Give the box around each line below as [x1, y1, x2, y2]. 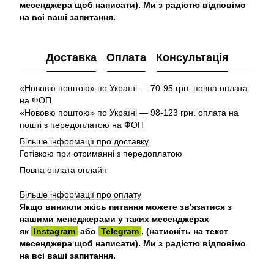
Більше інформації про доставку [20, 136, 149, 146]
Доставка [45, 51, 97, 64]
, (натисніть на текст [141, 226, 228, 236]
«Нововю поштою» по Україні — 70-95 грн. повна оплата [20, 83, 248, 93]
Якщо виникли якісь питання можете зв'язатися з [20, 202, 232, 212]
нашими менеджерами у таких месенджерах [20, 214, 209, 224]
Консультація [155, 51, 229, 64]
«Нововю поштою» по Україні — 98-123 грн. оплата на [20, 108, 239, 117]
